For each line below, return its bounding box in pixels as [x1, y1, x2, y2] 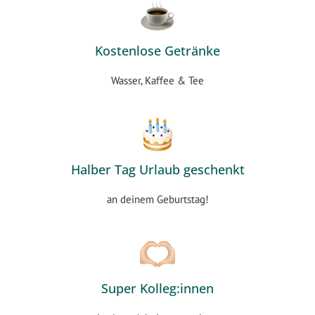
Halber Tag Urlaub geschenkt [70, 161, 245, 179]
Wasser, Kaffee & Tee [111, 74, 204, 88]
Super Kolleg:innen [101, 280, 214, 297]
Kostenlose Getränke [95, 42, 220, 60]
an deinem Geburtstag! [106, 193, 209, 207]
